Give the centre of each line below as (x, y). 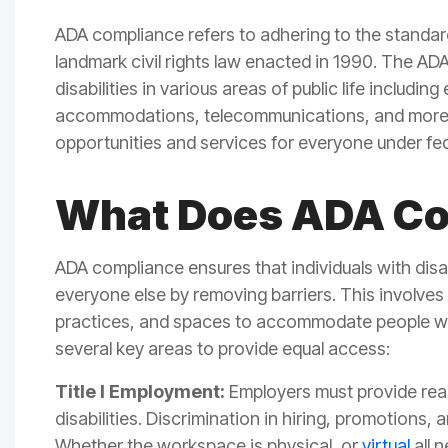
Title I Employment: (140, 392)
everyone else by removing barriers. (197, 295)
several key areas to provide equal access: (224, 349)
